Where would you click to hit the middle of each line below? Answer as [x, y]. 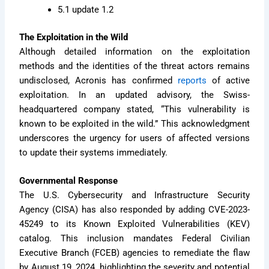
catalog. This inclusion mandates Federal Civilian [134, 238]
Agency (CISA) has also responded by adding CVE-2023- [134, 209]
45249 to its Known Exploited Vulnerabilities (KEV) [134, 224]
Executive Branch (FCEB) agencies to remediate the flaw [134, 252]
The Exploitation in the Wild [74, 37]
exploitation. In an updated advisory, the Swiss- [134, 95]
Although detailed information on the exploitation [134, 51]
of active [228, 80]
